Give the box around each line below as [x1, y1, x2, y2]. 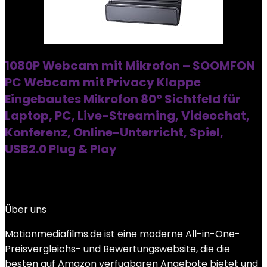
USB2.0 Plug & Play [5, 141, 117, 157]
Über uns [5, 203, 46, 216]
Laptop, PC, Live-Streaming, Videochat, [5, 107, 250, 124]
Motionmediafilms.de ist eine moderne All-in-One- [5, 227, 240, 241]
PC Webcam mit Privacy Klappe [5, 74, 201, 91]
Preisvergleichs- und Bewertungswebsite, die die [5, 242, 230, 256]
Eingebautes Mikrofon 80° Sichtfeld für [5, 91, 241, 107]
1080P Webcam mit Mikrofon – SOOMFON [5, 57, 255, 74]
